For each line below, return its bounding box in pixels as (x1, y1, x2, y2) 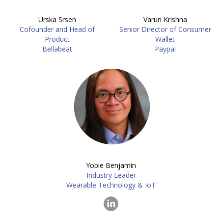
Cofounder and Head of (19, 25, 95, 34)
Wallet (155, 34, 175, 44)
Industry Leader (86, 170, 136, 180)
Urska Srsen (38, 15, 76, 24)
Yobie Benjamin (86, 161, 136, 170)
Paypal (154, 44, 176, 54)
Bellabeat (42, 44, 72, 54)
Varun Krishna (143, 15, 187, 24)
